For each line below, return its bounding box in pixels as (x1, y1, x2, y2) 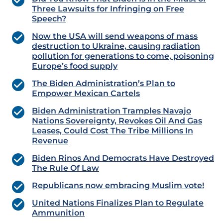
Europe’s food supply (32, 61, 117, 71)
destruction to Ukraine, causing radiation (32, 41, 200, 51)
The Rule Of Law (32, 163, 99, 173)
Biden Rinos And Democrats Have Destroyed (32, 153, 214, 163)
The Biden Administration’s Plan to (32, 79, 175, 89)
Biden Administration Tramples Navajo (32, 106, 191, 116)
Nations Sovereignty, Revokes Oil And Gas (32, 116, 202, 126)
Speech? (32, 14, 66, 24)
